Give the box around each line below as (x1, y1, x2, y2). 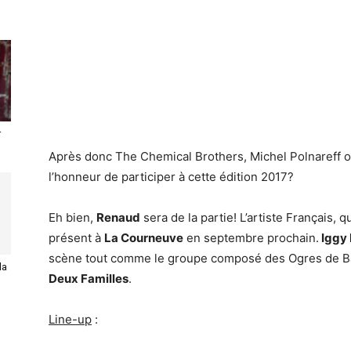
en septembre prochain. (183, 230, 319, 245)
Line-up (49, 312, 92, 327)
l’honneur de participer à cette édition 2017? (49, 169, 294, 184)
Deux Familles (49, 271, 128, 286)
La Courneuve (104, 230, 183, 245)
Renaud (96, 210, 140, 225)
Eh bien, (49, 210, 96, 225)
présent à (49, 230, 104, 245)
